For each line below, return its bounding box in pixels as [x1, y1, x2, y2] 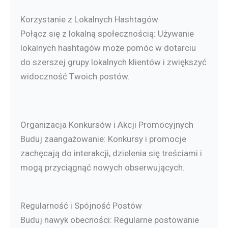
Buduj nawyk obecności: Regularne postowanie [20, 215, 199, 225]
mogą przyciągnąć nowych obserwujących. [20, 162, 185, 173]
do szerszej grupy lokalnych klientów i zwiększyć [20, 57, 207, 68]
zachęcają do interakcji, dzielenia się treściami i [20, 148, 202, 159]
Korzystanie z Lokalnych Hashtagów [20, 14, 158, 25]
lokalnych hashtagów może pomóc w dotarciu [20, 43, 196, 53]
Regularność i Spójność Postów [20, 201, 142, 211]
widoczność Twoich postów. [20, 71, 130, 82]
